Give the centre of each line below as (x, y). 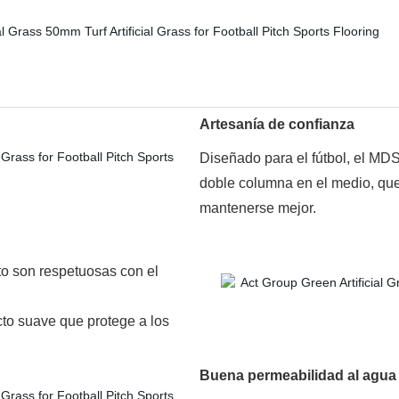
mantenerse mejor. (258, 208)
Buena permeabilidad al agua (298, 375)
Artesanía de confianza (277, 124)
